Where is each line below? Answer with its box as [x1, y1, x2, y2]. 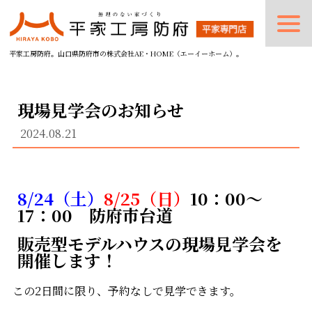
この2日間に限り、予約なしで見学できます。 [12, 283, 241, 299]
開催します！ [17, 247, 118, 272]
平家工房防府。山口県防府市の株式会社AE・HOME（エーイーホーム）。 [9, 47, 244, 58]
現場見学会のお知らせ [17, 97, 185, 122]
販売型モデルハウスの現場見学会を [17, 231, 283, 256]
